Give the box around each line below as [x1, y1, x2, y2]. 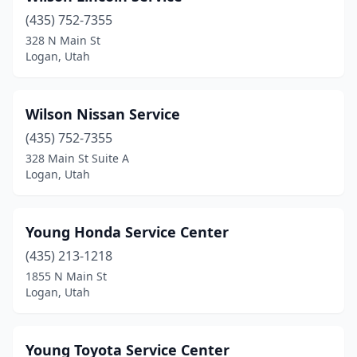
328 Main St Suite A [25, 151, 129, 166]
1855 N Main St [25, 269, 107, 284]
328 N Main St [25, 33, 100, 48]
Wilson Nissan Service [25, 104, 180, 124]
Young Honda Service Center [25, 222, 229, 241]
